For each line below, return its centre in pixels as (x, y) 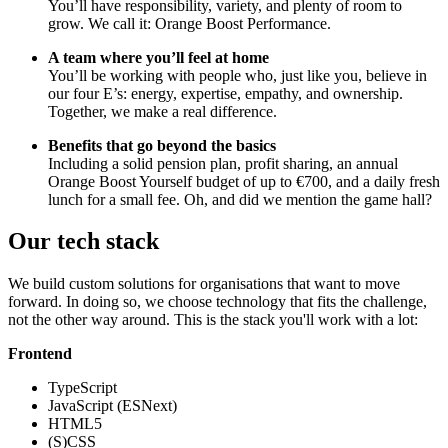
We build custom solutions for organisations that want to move (204, 284)
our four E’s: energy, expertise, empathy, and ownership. (225, 93)
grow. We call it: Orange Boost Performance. (189, 23)
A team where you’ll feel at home (158, 57)
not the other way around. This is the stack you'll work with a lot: (213, 320)
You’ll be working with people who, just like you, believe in (237, 75)
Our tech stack (83, 241)
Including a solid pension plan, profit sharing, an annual (223, 163)
